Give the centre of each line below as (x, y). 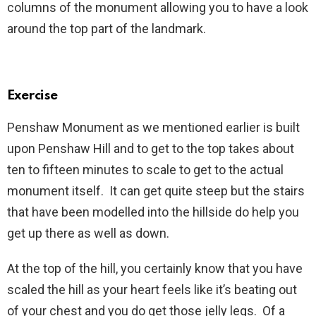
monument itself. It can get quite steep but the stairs (156, 190)
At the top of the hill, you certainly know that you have (155, 268)
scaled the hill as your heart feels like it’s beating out (152, 289)
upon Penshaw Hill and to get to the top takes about (151, 148)
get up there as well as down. (88, 233)
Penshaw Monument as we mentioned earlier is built (153, 127)
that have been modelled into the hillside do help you (153, 212)
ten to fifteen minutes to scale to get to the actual (145, 169)
